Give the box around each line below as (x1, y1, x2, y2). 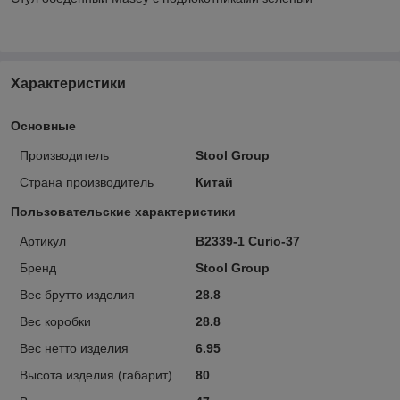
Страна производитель (20, 174, 154, 189)
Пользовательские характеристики (11, 204, 236, 219)
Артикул (20, 233, 66, 248)
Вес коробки (20, 313, 91, 329)
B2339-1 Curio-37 (195, 233, 300, 248)
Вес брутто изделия (20, 287, 135, 302)
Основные (11, 118, 76, 133)
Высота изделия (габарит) (20, 367, 172, 382)
